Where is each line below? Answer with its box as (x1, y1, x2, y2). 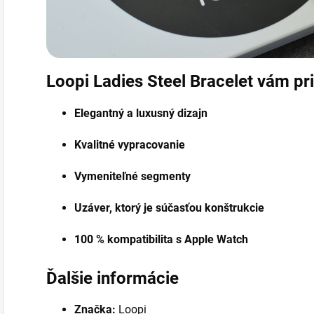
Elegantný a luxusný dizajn (74, 106, 210, 120)
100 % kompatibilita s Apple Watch (74, 232, 251, 246)
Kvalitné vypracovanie (74, 137, 188, 151)
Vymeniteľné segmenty (74, 169, 191, 183)
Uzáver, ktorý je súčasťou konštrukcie (74, 200, 264, 214)
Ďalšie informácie (46, 268, 179, 288)
